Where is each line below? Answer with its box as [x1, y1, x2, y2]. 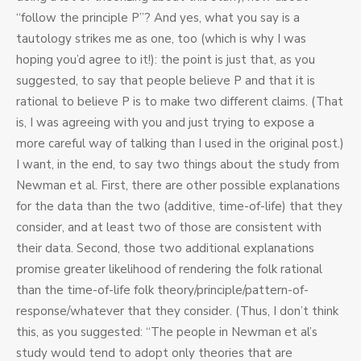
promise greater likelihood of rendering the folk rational [16, 261, 322, 278]
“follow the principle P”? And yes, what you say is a [16, 10, 300, 27]
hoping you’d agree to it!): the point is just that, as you [16, 52, 315, 68]
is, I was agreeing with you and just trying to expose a [16, 114, 314, 131]
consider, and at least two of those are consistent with [16, 219, 322, 236]
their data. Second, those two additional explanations [16, 240, 314, 257]
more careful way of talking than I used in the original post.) [16, 135, 344, 152]
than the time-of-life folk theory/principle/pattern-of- [16, 282, 309, 299]
